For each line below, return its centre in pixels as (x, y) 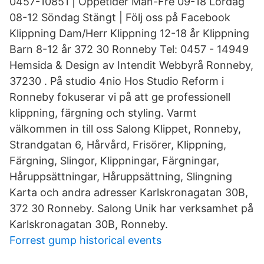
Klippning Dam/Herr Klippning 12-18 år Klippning (129, 33)
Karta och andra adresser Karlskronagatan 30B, (129, 192)
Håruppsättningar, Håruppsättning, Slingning (121, 176)
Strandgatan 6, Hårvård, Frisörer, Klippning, (118, 145)
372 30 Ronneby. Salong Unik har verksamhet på (131, 208)
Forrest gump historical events (85, 240)
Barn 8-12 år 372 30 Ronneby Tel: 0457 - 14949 (129, 49)
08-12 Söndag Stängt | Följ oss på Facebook (120, 17)
